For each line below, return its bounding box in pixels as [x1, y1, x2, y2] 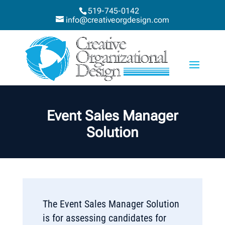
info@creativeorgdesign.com [65, 15, 169, 25]
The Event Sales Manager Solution [42, 198, 179, 210]
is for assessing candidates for [42, 212, 166, 224]
